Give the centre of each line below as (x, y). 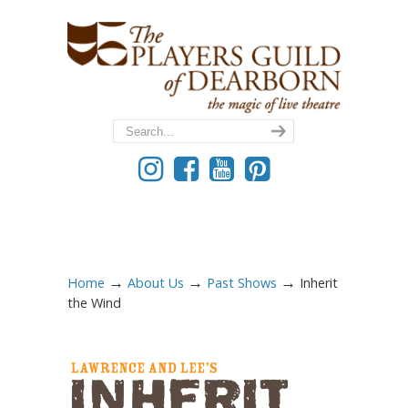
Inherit (319, 283)
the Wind (94, 303)
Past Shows (242, 283)
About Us (156, 283)
